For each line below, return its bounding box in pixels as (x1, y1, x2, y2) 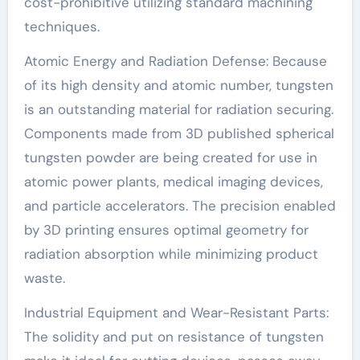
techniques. (23, 18, 100, 36)
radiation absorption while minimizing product (23, 245, 318, 264)
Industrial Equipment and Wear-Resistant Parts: (23, 304, 329, 322)
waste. (23, 269, 65, 288)
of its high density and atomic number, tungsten (23, 76, 333, 95)
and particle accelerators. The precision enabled (23, 197, 336, 215)
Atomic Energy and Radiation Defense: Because (23, 52, 327, 71)
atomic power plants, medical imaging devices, (23, 173, 323, 191)
